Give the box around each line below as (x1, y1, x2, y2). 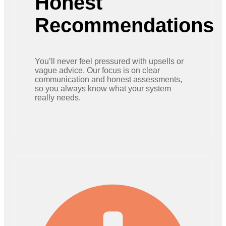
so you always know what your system (35, 84, 171, 93)
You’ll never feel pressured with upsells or (35, 57, 184, 66)
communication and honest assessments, (35, 75, 182, 84)
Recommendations (35, 14, 214, 37)
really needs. (35, 93, 81, 102)
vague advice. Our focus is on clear (35, 66, 160, 75)
